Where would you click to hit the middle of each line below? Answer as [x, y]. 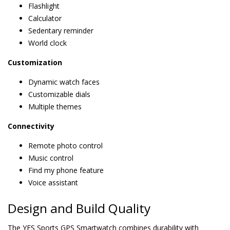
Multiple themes [55, 107]
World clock [47, 43]
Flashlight [44, 6]
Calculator [45, 18]
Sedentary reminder [61, 31]
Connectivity [31, 126]
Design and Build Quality [79, 208]
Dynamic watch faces [64, 82]
